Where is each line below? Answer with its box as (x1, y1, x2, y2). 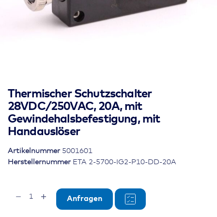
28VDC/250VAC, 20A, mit (8, 101, 142, 113)
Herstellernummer (8, 158, 73, 166)
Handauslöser (8, 126, 80, 138)
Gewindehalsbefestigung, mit (8, 113, 160, 125)
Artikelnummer (8, 147, 62, 155)
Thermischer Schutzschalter (8, 88, 152, 100)
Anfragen (67, 195, 102, 202)
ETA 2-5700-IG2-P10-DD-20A (73, 158, 176, 166)
